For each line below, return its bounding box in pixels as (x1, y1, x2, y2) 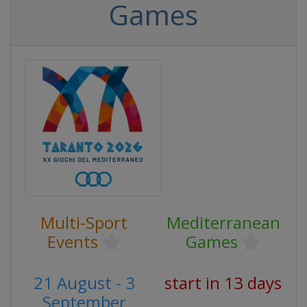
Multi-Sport (40, 211, 127, 234)
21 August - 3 (33, 271, 135, 294)
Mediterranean (166, 211, 280, 234)
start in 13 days (164, 271, 282, 294)
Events (47, 230, 98, 253)
